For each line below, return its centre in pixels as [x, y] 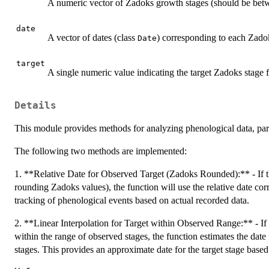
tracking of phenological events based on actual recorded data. [132, 201]
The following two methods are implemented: [101, 151]
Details [35, 106]
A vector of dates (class [92, 37]
